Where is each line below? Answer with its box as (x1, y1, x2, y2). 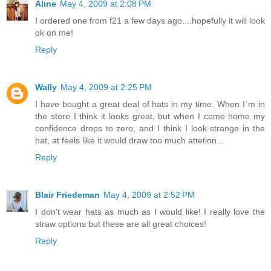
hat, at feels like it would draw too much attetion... (35, 135, 224, 145)
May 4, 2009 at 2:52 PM (103, 189, 195, 200)
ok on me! (35, 27, 73, 38)
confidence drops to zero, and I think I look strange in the (35, 123, 265, 133)
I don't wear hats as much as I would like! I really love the (35, 206, 265, 217)
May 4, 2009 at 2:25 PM (60, 82, 152, 92)
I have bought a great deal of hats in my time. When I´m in (35, 99, 265, 109)
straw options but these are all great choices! (35, 218, 206, 229)
